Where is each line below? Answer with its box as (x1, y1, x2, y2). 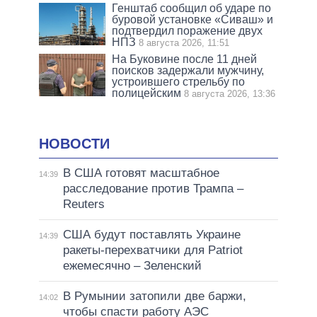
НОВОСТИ (39, 136, 110, 152)
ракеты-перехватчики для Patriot (62, 243, 243, 257)
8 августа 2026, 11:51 (139, 38, 230, 49)
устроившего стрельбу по (112, 76, 246, 88)
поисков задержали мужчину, (112, 64, 265, 77)
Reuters (62, 197, 105, 211)
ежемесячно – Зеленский (62, 258, 202, 272)
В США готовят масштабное (62, 166, 219, 180)
